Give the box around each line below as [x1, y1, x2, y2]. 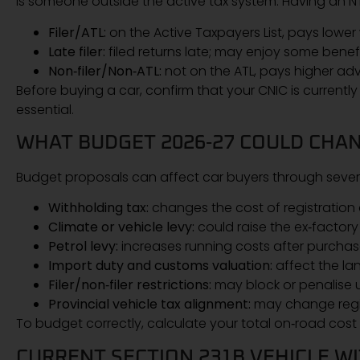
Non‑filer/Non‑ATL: [48, 61, 162, 80]
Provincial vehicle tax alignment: [48, 295, 251, 314]
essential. [16, 100, 74, 119]
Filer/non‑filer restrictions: [48, 276, 211, 295]
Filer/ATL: [48, 22, 106, 42]
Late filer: [48, 42, 105, 61]
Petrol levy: [48, 237, 118, 256]
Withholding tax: [48, 198, 149, 218]
